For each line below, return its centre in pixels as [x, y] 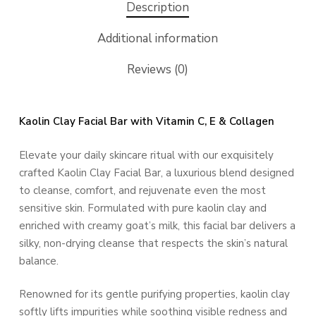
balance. [38, 261]
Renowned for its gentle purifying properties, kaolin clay [154, 294]
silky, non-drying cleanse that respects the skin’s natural [153, 243]
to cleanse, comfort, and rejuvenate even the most [142, 190]
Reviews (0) [158, 70]
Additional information [158, 39]
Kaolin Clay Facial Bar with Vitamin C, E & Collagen [146, 122]
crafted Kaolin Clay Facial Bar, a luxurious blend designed [156, 172]
